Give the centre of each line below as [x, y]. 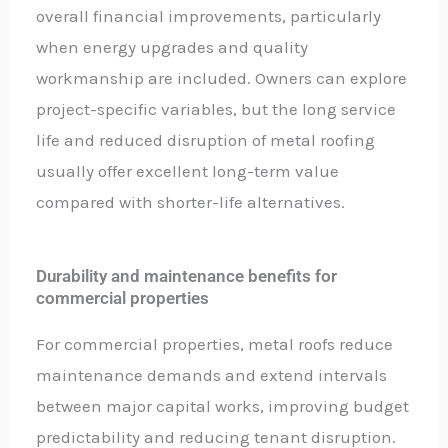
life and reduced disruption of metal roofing [206, 139]
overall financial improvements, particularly [209, 15]
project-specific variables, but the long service [216, 108]
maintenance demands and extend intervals [212, 374]
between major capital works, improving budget [223, 405]
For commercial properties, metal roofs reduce [215, 343]
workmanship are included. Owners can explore [222, 77]
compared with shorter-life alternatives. [191, 201]
